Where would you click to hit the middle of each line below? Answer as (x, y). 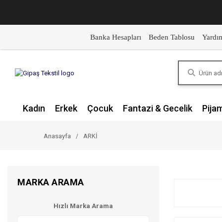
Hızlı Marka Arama (83, 206)
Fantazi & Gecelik (158, 108)
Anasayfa (57, 136)
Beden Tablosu (171, 37)
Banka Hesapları (115, 37)
